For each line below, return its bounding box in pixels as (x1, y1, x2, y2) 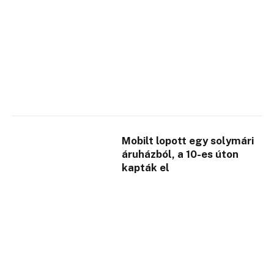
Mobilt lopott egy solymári (122, 135, 254, 147)
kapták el (122, 161, 170, 174)
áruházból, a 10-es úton (122, 148, 239, 161)
